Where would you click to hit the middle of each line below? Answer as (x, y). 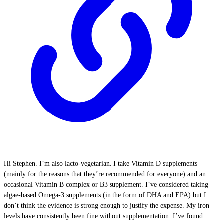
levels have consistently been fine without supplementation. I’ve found (103, 216)
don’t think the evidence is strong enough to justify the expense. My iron (107, 205)
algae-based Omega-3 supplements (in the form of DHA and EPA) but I (105, 195)
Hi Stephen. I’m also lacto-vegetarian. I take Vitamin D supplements (101, 164)
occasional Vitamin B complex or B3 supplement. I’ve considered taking (106, 184)
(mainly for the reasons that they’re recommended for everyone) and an (105, 174)
